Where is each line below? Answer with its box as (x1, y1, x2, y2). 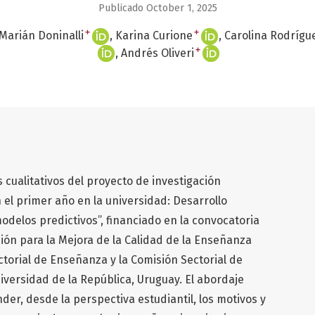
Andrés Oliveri (120, 46, 194, 60)
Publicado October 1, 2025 (98, 1, 217, 14)
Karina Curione (115, 28, 193, 42)
